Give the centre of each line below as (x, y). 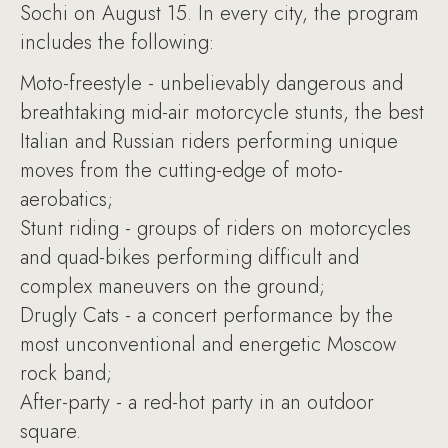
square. (50, 431)
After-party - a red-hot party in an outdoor (197, 402)
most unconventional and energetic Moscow (208, 344)
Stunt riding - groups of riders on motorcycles (215, 228)
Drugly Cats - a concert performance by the (206, 315)
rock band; (66, 373)
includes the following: (117, 42)
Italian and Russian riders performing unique (209, 141)
